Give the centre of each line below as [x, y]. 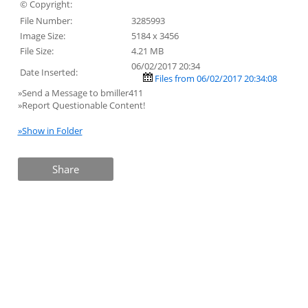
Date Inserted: [48, 72]
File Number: [46, 20]
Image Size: [42, 35]
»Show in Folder [50, 131]
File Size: [36, 51]
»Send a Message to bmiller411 [81, 92]
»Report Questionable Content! [81, 105]
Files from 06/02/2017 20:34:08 [216, 78]
